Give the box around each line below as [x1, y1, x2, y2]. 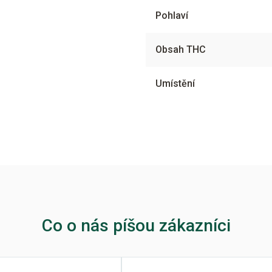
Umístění [155, 78, 195, 89]
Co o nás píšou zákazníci [41, 215, 231, 236]
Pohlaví [155, 10, 188, 21]
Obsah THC [155, 44, 206, 55]
